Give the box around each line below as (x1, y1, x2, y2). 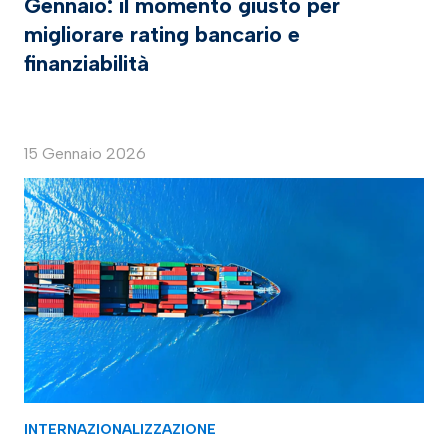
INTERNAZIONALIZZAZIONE (24, 420, 216, 439)
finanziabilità (24, 50, 149, 78)
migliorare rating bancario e (24, 21, 300, 49)
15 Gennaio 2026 (24, 144, 146, 164)
